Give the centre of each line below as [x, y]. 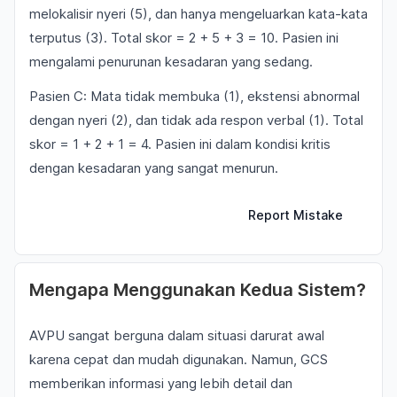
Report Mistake [296, 215]
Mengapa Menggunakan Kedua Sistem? [198, 290]
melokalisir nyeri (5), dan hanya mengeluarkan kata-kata [198, 14]
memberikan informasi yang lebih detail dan [161, 383]
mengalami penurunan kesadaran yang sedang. [171, 62]
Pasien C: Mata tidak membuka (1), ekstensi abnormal [195, 96]
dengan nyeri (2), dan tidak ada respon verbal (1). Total [196, 120]
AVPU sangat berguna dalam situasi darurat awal [177, 335]
